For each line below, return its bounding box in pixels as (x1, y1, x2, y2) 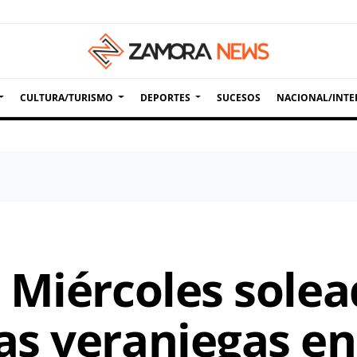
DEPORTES (139, 90, 190, 104)
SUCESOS (216, 90, 261, 104)
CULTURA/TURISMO (20, 90, 114, 104)
